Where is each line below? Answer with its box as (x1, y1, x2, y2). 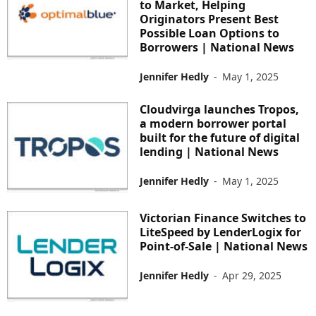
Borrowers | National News (140, 39, 295, 55)
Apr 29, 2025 (222, 269, 282, 283)
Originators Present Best (140, 11, 279, 27)
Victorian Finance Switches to (140, 210, 307, 226)
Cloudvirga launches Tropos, (140, 101, 300, 117)
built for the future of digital (140, 129, 300, 145)
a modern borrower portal (140, 115, 287, 131)
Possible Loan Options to (140, 25, 280, 41)
